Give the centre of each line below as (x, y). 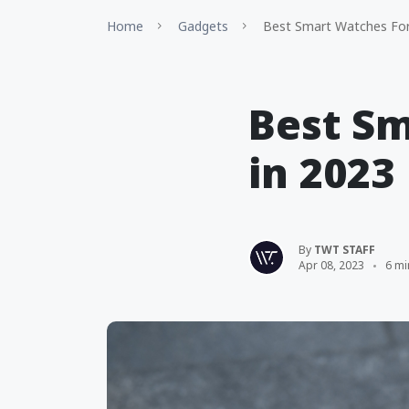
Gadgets (203, 26)
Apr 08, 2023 (331, 265)
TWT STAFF (345, 250)
